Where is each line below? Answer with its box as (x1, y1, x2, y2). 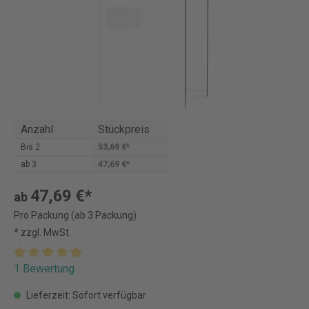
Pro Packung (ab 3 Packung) (14, 210, 137, 221)
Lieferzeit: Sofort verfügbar (24, 290, 146, 301)
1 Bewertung (14, 262, 74, 275)
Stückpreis (98, 123, 150, 136)
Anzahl (21, 123, 53, 136)
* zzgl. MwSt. (14, 227, 71, 238)
